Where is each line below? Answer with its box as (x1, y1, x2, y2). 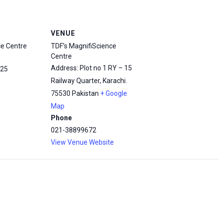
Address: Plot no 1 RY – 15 (51, 64, 132, 72)
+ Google (100, 89, 127, 97)
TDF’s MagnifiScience (51, 42, 116, 50)
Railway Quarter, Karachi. (51, 77, 127, 85)
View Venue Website (51, 138, 114, 146)
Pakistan (72, 89, 99, 97)
